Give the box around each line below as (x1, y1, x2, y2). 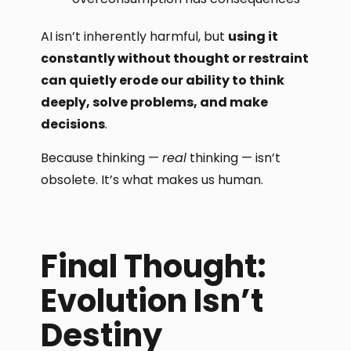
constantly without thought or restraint (41, 49, 309, 68)
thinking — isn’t (186, 148, 281, 167)
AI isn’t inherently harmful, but (41, 27, 229, 46)
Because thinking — (41, 148, 163, 167)
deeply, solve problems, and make (41, 93, 269, 112)
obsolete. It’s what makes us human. (41, 170, 264, 189)
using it (228, 27, 279, 46)
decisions (41, 115, 106, 134)
